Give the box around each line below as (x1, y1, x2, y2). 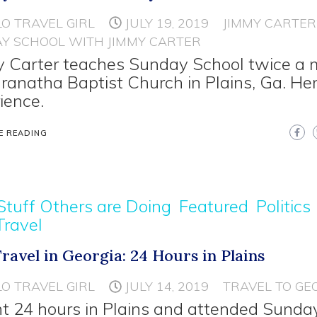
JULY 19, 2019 (125, 14, 209, 31)
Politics (256, 195, 311, 217)
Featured (179, 195, 249, 217)
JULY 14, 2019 (125, 278, 209, 295)
